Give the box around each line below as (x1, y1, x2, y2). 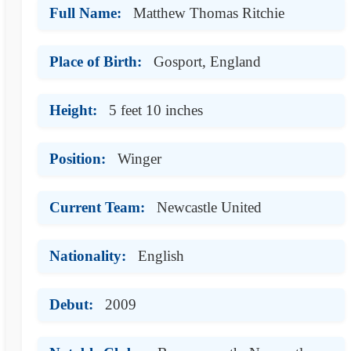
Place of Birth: (49, 52, 142, 70)
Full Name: (49, 4, 121, 21)
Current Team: (49, 198, 145, 215)
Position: (49, 150, 106, 167)
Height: (49, 101, 97, 118)
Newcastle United (157, 198, 262, 215)
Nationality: (49, 247, 126, 264)
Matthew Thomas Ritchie (133, 4, 284, 21)
